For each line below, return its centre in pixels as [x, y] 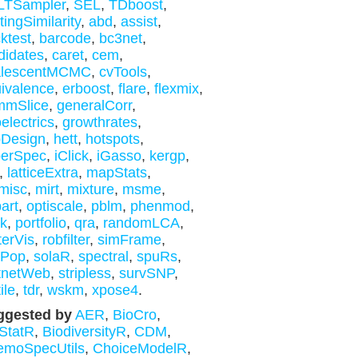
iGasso [119, 156]
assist [139, 22]
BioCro [134, 315]
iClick [71, 156]
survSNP [146, 273]
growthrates [99, 122]
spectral [103, 257]
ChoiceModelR [139, 348]
